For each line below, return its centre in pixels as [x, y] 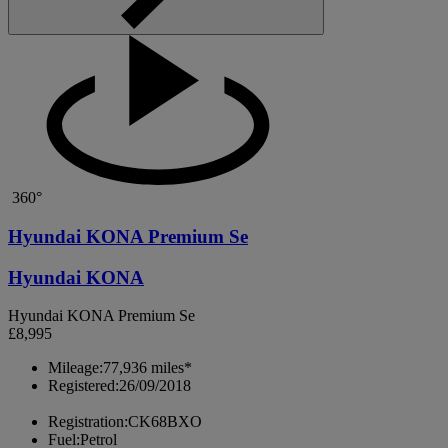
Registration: [88, 422]
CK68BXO [165, 422]
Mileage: [75, 368]
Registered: [83, 386]
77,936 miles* [147, 368]
